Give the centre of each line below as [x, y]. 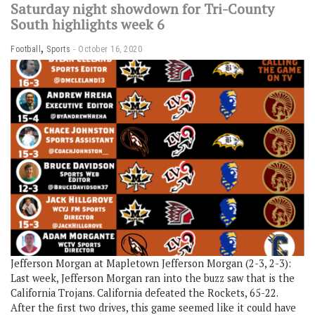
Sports [58, 49]
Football [26, 49]
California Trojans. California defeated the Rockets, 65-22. [144, 292]
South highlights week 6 [88, 24]
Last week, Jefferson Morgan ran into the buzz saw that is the [153, 278]
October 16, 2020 [110, 49]
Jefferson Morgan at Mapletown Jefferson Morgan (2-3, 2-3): [151, 263]
